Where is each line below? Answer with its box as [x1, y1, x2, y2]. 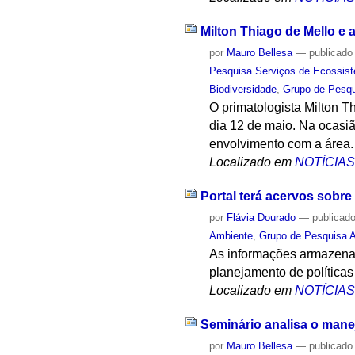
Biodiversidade [209, 83, 277, 96]
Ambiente [209, 229, 254, 242]
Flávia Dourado [227, 211, 296, 223]
